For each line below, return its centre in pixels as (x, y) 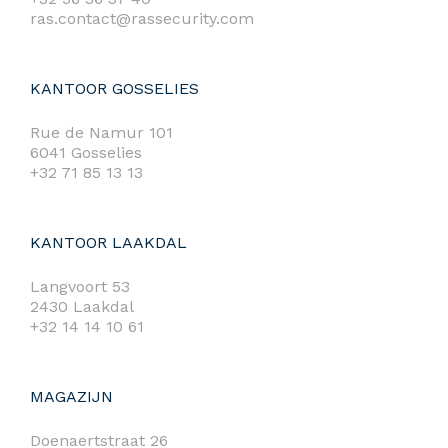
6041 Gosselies (86, 153)
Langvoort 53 (80, 287)
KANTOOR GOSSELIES (114, 89)
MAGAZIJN (71, 397)
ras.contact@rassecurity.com (142, 19)
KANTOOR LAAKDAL (108, 243)
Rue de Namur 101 (101, 133)
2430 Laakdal (82, 307)
